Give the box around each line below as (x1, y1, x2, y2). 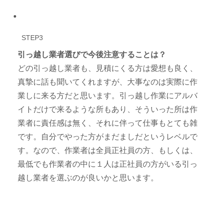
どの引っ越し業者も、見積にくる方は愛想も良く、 (18, 64, 198, 73)
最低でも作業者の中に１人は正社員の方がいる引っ (18, 160, 198, 169)
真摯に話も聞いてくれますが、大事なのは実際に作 (18, 78, 198, 87)
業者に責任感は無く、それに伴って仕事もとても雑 (18, 119, 198, 128)
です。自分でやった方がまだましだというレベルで (18, 132, 198, 141)
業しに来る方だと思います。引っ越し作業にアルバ (18, 91, 198, 100)
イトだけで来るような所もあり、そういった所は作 (18, 105, 198, 114)
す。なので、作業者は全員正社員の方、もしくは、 (18, 146, 198, 155)
